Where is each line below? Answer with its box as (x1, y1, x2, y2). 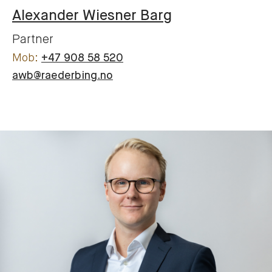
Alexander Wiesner (12, 8, 137, 24)
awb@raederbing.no (12, 70, 113, 82)
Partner (12, 33, 53, 47)
